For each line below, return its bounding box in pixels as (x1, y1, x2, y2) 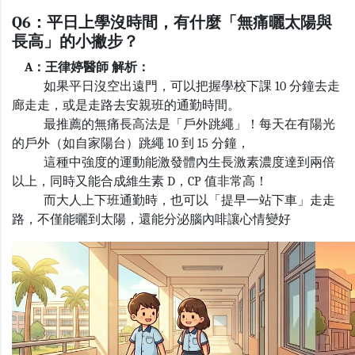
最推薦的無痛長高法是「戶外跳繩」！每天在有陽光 (12, 117, 335, 132)
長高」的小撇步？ (12, 32, 139, 52)
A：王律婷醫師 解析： (12, 60, 150, 75)
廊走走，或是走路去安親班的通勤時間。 (12, 98, 240, 113)
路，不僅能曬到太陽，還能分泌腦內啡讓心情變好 (12, 212, 291, 227)
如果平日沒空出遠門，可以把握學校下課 (12, 79, 272, 94)
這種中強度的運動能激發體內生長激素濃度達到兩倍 (12, 155, 335, 170)
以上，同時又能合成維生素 (12, 174, 164, 189)
